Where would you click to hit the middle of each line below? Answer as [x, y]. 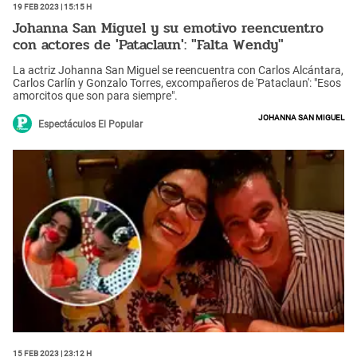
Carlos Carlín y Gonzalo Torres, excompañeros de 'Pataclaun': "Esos [177, 82]
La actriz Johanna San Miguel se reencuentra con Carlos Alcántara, [178, 70]
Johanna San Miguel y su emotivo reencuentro [168, 28]
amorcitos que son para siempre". [95, 95]
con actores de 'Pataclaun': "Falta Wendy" [148, 45]
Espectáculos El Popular [90, 124]
